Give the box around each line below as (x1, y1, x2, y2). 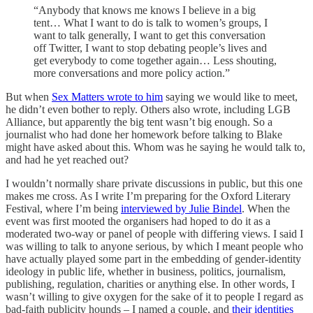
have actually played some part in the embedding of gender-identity (6, 252, 301, 265)
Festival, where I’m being (6, 202, 121, 214)
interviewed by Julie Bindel (121, 202, 242, 214)
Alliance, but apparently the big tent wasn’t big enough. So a (6, 115, 272, 128)
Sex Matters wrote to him (52, 90, 163, 103)
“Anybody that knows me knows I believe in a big (34, 3, 256, 16)
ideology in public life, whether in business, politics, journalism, (6, 265, 286, 277)
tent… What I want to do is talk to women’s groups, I (34, 16, 268, 29)
